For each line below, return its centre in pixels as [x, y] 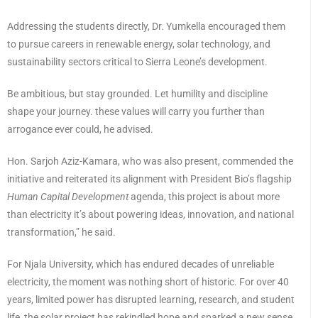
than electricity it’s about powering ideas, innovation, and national [150, 214]
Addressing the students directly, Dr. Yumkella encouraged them [146, 26]
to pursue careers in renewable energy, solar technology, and [139, 44]
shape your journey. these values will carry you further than [136, 111]
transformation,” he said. [61, 232]
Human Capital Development [68, 196]
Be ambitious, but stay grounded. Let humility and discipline [137, 93]
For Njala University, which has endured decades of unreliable [141, 264]
